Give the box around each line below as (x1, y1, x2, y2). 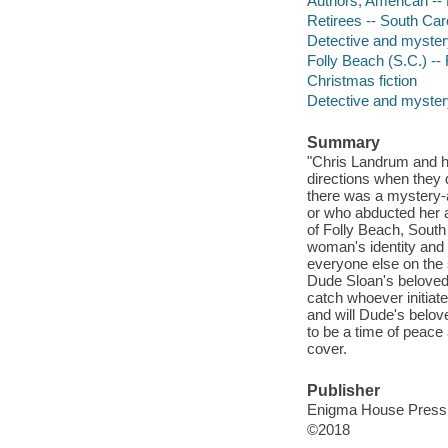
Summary (306, 133, 380, 151)
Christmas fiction (306, 72, 417, 90)
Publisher (306, 381, 380, 399)
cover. (306, 340, 347, 358)
